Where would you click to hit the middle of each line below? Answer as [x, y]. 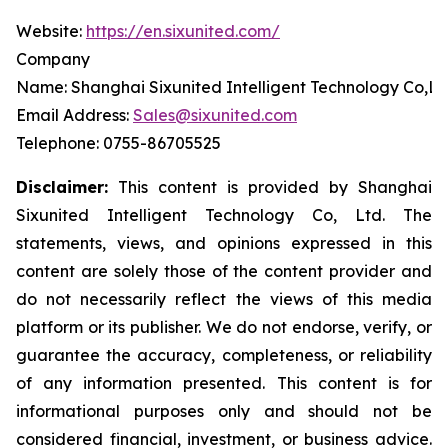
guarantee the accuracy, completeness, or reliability [224, 354]
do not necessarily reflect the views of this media [224, 298]
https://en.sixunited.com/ [183, 30]
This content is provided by [228, 186]
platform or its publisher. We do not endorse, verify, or [224, 326]
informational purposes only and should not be [224, 410]
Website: [51, 30]
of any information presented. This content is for [224, 382]
